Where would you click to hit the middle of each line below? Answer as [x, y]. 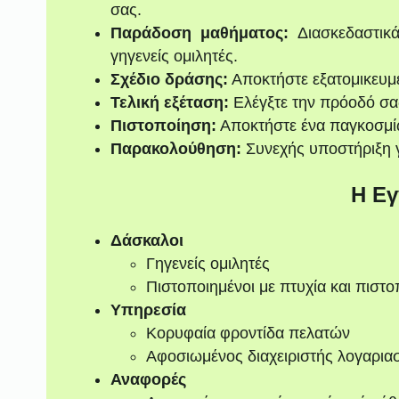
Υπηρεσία [148, 310]
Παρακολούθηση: [175, 149]
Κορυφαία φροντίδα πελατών [248, 334]
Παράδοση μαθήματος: [199, 33]
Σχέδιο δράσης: [169, 80]
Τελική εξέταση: [169, 103]
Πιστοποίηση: [163, 126]
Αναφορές [148, 380]
